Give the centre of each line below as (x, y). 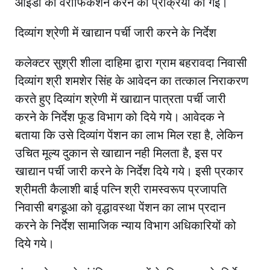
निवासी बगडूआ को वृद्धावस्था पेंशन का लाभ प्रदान (120, 208)
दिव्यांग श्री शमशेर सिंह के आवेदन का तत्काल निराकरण (132, 81)
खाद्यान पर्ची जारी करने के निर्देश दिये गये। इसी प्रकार (129, 172)
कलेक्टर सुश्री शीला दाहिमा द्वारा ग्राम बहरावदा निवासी (131, 63)
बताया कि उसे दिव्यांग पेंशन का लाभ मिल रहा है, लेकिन (129, 136)
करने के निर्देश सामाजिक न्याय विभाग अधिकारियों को (126, 226)
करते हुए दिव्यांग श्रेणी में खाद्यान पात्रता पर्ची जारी (121, 99)
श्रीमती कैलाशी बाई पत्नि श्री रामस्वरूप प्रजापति (121, 190)
